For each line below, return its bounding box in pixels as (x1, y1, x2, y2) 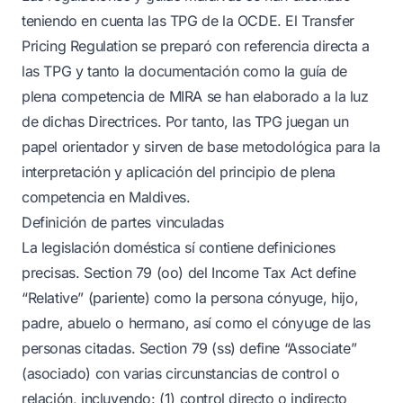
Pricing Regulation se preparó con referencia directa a (22, 37, 370, 55)
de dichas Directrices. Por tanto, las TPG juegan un (22, 112, 349, 130)
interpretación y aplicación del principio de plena (22, 163, 336, 181)
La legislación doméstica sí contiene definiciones (22, 238, 336, 256)
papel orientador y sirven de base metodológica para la (22, 138, 381, 156)
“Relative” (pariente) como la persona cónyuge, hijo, (22, 289, 359, 307)
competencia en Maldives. (22, 188, 191, 206)
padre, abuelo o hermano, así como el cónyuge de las (22, 314, 371, 332)
